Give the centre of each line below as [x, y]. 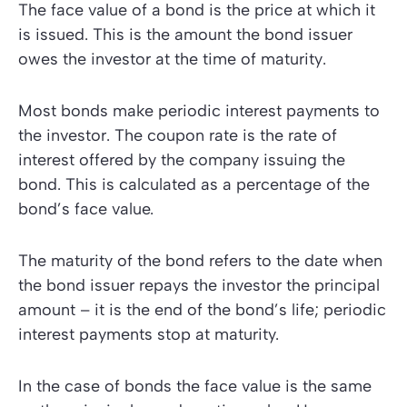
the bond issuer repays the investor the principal [199, 286]
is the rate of [288, 136]
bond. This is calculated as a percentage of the [194, 185]
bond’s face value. [86, 209]
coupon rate [193, 136]
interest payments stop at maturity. [149, 335]
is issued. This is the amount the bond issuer [185, 35]
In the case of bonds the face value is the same [195, 387]
